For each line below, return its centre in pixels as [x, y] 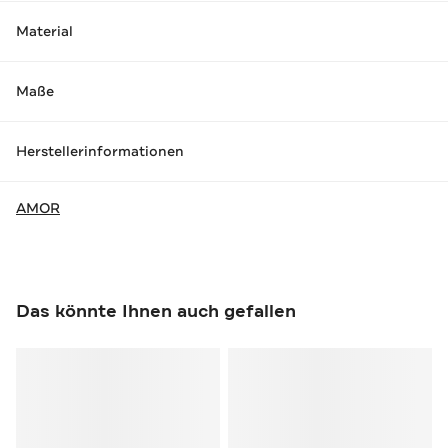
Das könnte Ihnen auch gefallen [156, 310]
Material [44, 31]
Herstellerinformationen [100, 151]
